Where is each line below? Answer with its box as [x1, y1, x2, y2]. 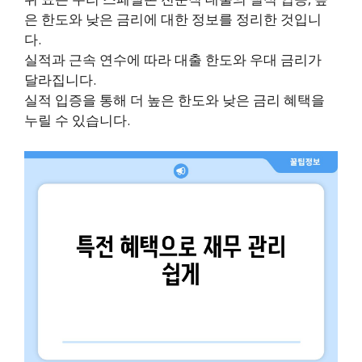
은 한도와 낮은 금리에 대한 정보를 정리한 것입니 [24, 10, 322, 29]
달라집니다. [24, 70, 96, 90]
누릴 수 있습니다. [24, 111, 130, 130]
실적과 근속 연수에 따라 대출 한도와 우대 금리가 [24, 50, 322, 69]
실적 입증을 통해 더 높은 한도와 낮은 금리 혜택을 [24, 90, 325, 110]
